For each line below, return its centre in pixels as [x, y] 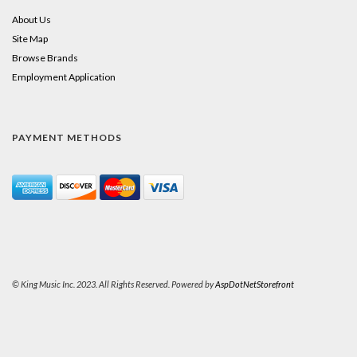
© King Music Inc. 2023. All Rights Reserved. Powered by [114, 284]
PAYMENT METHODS [67, 138]
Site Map [30, 39]
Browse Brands [45, 58]
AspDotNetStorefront [255, 284]
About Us [31, 20]
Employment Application [64, 77]
